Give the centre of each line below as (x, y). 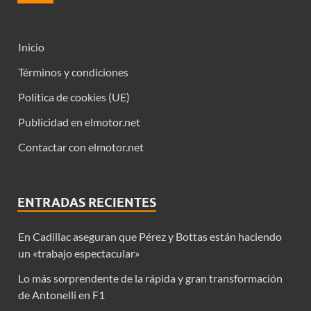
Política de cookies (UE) (74, 96)
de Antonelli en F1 (61, 294)
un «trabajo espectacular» (79, 253)
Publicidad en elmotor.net (79, 121)
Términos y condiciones (73, 72)
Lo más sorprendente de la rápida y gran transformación (150, 278)
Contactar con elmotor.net (81, 146)
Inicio (31, 47)
